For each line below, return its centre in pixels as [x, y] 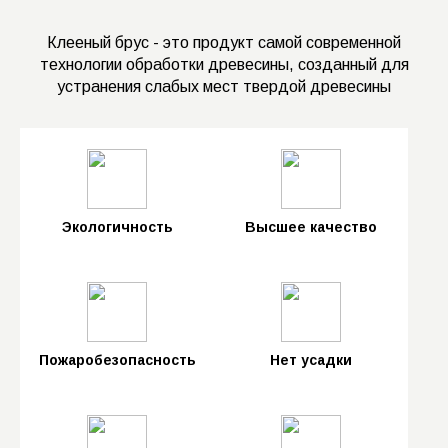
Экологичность [117, 227]
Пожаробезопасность [117, 360]
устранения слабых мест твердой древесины [224, 87]
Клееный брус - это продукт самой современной [224, 43]
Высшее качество [311, 227]
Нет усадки [311, 360]
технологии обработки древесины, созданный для [224, 65]
